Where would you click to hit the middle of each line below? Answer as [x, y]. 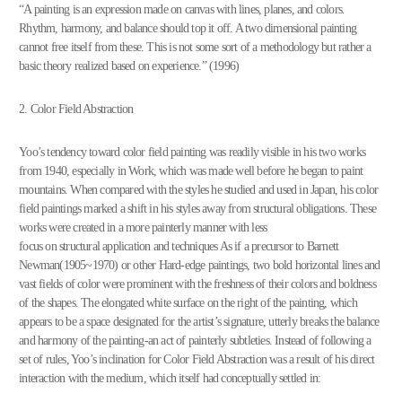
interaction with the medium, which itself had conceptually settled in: [170, 378]
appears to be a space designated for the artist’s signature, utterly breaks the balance [199, 322]
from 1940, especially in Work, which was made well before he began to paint [191, 171]
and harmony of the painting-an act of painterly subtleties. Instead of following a [195, 341]
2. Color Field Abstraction [76, 109]
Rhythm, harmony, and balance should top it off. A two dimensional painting [188, 28]
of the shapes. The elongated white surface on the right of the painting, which [188, 303]
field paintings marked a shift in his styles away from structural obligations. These [198, 209]
